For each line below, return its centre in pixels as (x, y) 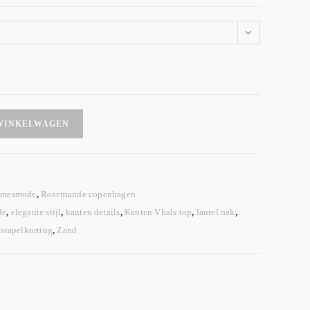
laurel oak (216, 212)
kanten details (93, 212)
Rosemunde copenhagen (89, 194)
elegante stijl (36, 212)
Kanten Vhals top (158, 212)
